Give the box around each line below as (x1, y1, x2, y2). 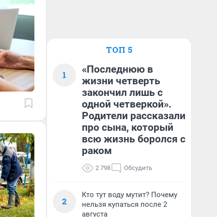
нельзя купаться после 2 (82, 200, 167, 209)
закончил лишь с (82, 87, 163, 98)
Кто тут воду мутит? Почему (82, 190, 177, 199)
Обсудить (124, 164, 152, 171)
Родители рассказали (82, 110, 186, 122)
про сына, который (82, 122, 173, 133)
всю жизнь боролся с (82, 133, 186, 145)
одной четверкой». (82, 98, 171, 110)
